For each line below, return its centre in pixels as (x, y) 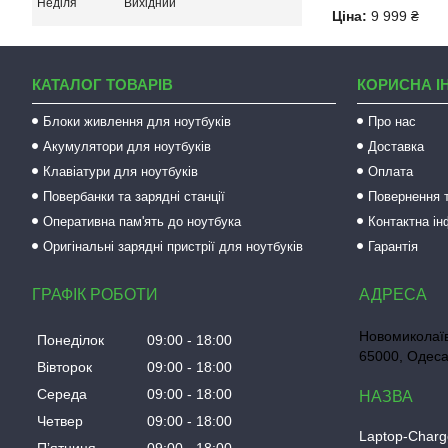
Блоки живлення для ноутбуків (137, 121)
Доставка (396, 146)
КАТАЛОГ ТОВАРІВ (103, 84)
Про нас (392, 121)
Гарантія (393, 246)
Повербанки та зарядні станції (134, 196)
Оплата (391, 171)
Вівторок (64, 366)
